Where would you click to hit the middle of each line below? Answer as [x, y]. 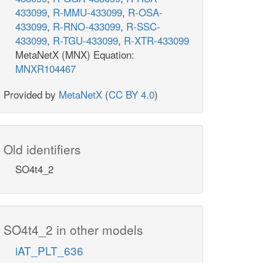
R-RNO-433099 [87, 26]
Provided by [31, 95]
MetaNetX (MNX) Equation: [75, 55]
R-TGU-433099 [85, 41]
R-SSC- [143, 26]
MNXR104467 [45, 69]
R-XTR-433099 [156, 41]
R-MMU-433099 [87, 12]
